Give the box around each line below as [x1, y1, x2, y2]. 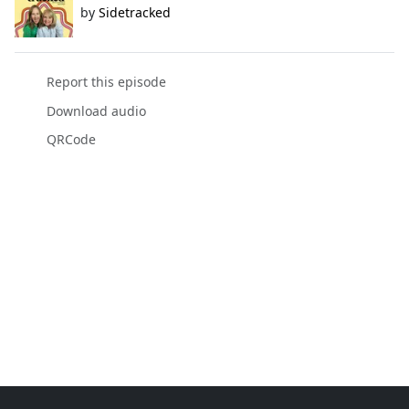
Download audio [46, 101, 146, 120]
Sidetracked [99, 4, 171, 22]
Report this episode [46, 73, 166, 91]
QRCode [46, 130, 96, 148]
